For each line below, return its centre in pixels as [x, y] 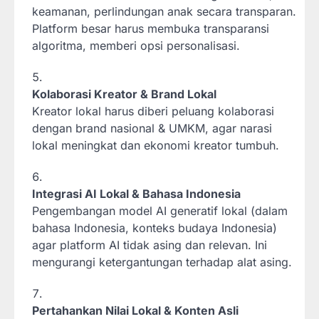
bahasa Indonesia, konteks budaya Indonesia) [155, 228]
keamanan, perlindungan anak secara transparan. [164, 11]
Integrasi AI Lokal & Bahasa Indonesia [136, 193]
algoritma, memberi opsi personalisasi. [136, 45]
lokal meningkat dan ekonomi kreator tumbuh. [156, 145]
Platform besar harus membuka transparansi [151, 28]
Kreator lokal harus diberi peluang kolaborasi [153, 111]
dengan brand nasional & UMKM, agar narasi [152, 128]
